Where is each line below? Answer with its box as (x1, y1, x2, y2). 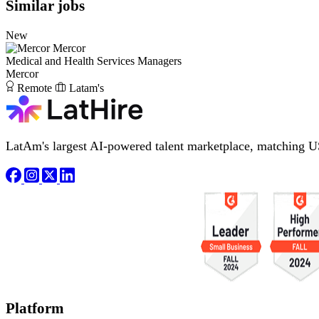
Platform (6, 299, 64, 316)
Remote (17, 81, 52, 94)
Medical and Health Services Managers (6, 54, 182, 67)
